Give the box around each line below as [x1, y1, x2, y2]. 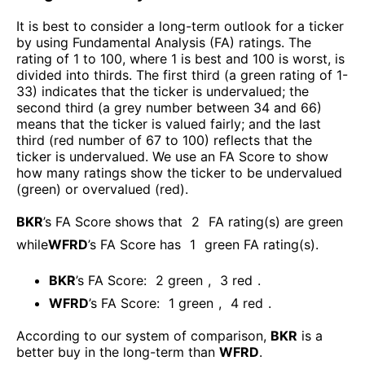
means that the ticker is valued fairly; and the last [16, 115, 321, 132]
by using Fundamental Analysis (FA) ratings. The [16, 33, 311, 51]
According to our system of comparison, [16, 327, 270, 344]
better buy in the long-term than [16, 343, 219, 360]
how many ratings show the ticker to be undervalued [16, 164, 342, 181]
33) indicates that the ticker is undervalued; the [16, 82, 309, 99]
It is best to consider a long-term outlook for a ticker [16, 17, 344, 34]
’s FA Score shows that [43, 213, 182, 230]
